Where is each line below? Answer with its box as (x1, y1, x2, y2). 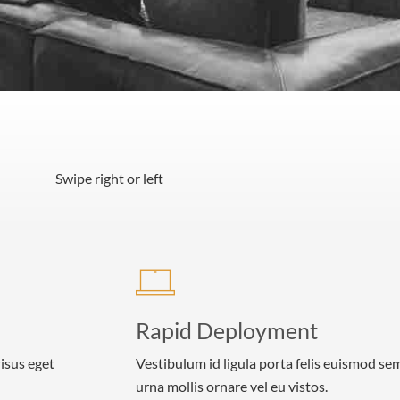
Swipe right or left (54, 170, 163, 187)
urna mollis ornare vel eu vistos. (136, 378, 328, 395)
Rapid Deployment (136, 317, 318, 344)
